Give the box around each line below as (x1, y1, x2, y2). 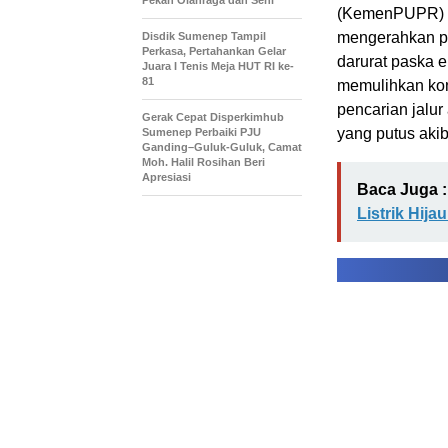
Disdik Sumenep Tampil (142, 30, 266, 43)
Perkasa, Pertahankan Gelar (142, 45, 286, 58)
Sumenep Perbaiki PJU (142, 126, 261, 139)
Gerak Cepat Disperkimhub (142, 111, 284, 124)
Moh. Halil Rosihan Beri (142, 156, 265, 169)
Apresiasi (142, 171, 191, 184)
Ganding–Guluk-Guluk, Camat (142, 141, 302, 154)
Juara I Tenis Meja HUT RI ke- (142, 60, 294, 73)
